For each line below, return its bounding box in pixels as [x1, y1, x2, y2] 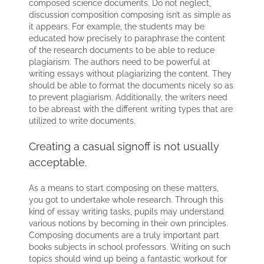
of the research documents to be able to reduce [29, 45, 215, 55]
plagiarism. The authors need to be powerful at [29, 57, 211, 67]
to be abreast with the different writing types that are [29, 104, 233, 114]
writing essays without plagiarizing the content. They [29, 68, 232, 78]
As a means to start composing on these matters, [29, 183, 219, 193]
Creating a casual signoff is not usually [29, 140, 220, 153]
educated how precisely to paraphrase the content [29, 33, 226, 43]
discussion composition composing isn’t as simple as [29, 9, 232, 19]
